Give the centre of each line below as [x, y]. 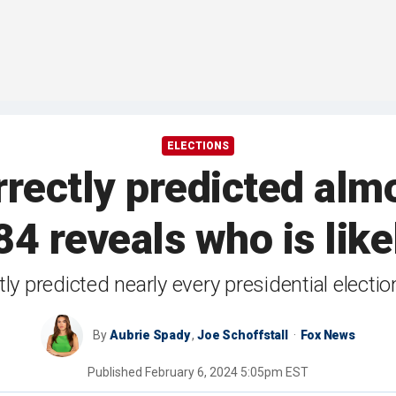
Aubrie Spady [150, 335]
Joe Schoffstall [243, 335]
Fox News [327, 335]
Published [116, 373]
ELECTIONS [198, 146]
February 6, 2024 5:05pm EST [227, 373]
